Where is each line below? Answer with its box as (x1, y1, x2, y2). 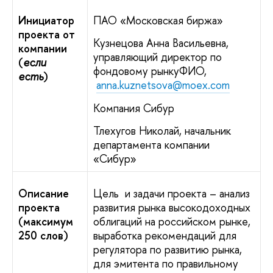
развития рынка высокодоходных (93, 199, 250, 215)
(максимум (18, 213, 73, 229)
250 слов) (18, 227, 68, 243)
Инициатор (18, 12, 74, 28)
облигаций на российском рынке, (93, 213, 250, 229)
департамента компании (93, 136, 210, 152)
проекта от (18, 26, 75, 42)
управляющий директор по (93, 49, 222, 65)
